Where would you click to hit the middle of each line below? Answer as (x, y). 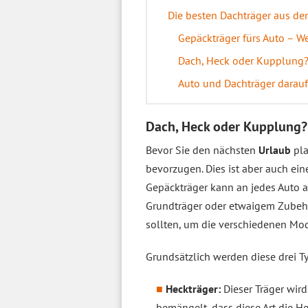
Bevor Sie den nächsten (202, 150)
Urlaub (276, 150)
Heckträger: (193, 289)
